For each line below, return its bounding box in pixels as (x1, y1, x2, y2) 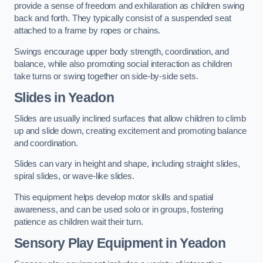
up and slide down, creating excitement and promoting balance (14, 126, 247, 136)
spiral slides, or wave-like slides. (14, 171, 134, 181)
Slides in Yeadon (14, 90, 114, 106)
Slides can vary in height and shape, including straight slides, (14, 159, 240, 169)
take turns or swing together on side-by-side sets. (14, 71, 198, 81)
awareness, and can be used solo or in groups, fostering (14, 204, 224, 214)
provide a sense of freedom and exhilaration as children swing (14, 1, 245, 11)
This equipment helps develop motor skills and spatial (14, 192, 214, 202)
